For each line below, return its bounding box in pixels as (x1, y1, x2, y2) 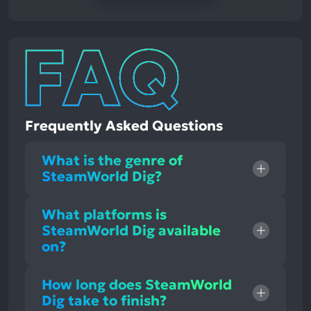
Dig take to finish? (42, 291, 167, 310)
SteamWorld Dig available (42, 221, 221, 239)
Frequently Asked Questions (25, 116, 223, 135)
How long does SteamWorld (42, 275, 232, 294)
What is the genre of (42, 151, 183, 169)
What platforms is (42, 205, 167, 224)
